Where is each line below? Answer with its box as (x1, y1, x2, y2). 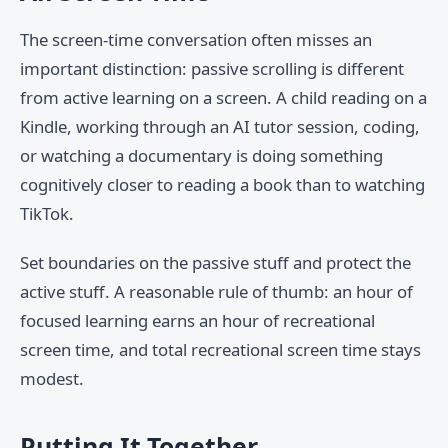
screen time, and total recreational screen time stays (20, 338, 421, 362)
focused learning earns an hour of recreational (20, 309, 375, 333)
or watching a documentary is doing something (20, 144, 383, 168)
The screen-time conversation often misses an (20, 28, 372, 52)
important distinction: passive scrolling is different (20, 57, 404, 81)
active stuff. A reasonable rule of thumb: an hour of (20, 280, 413, 304)
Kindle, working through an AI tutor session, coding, (20, 115, 420, 139)
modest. (20, 367, 84, 391)
